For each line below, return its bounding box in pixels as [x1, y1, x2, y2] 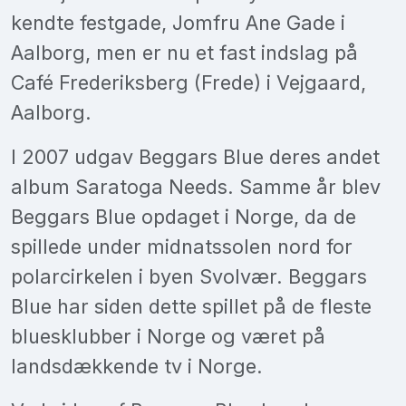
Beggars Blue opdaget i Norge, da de [11, 204, 356, 228]
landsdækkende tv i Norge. [11, 353, 263, 378]
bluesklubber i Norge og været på [11, 324, 325, 348]
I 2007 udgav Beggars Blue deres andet [11, 144, 380, 169]
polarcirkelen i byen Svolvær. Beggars [11, 264, 367, 288]
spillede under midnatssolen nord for [11, 234, 353, 258]
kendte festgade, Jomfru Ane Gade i [11, 10, 345, 34]
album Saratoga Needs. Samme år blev [11, 174, 381, 198]
